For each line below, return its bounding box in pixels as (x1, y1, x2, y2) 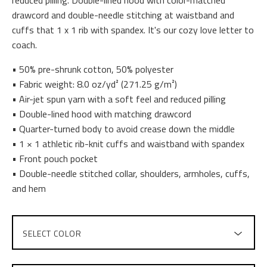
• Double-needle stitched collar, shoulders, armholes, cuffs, (12, 166, 250, 181)
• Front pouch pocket (12, 151, 98, 166)
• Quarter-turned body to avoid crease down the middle (12, 121, 235, 136)
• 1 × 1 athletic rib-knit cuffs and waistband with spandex (12, 136, 244, 151)
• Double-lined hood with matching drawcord (12, 106, 191, 121)
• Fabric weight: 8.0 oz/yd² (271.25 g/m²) (12, 76, 177, 91)
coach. (12, 37, 37, 52)
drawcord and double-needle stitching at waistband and (12, 7, 234, 22)
